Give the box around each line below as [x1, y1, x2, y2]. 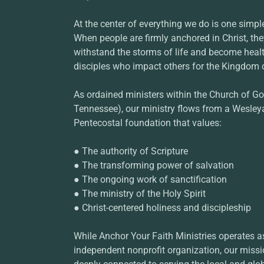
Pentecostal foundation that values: [73, 117, 222, 129]
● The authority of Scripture [73, 146, 188, 157]
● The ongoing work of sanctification [73, 174, 227, 186]
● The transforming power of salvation [73, 160, 234, 171]
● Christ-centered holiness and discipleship [73, 202, 251, 214]
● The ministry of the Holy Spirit [73, 188, 206, 200]
